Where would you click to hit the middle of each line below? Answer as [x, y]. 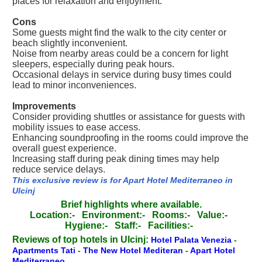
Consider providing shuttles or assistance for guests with [129, 117]
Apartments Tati [45, 250]
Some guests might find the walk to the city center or [119, 32]
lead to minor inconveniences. [74, 85]
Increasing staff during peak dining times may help [116, 159]
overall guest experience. [64, 148]
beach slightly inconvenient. [70, 43]
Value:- [212, 215]
